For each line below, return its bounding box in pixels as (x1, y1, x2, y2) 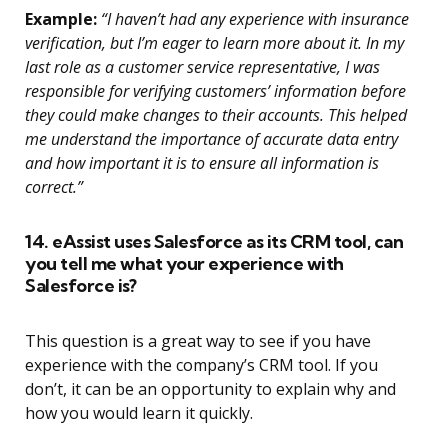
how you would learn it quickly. (25, 402, 253, 425)
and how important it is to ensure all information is (25, 152, 379, 175)
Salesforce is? (25, 274, 136, 298)
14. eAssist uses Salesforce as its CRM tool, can (25, 230, 403, 254)
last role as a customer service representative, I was (25, 56, 380, 79)
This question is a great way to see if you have (25, 330, 371, 353)
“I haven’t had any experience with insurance (97, 8, 409, 31)
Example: (25, 8, 97, 31)
